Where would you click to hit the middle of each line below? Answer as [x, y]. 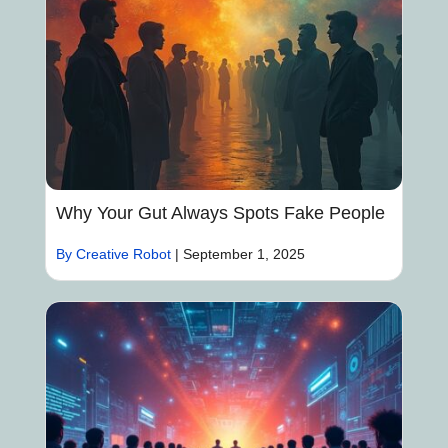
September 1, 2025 [243, 254]
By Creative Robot [113, 254]
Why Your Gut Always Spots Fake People [220, 213]
